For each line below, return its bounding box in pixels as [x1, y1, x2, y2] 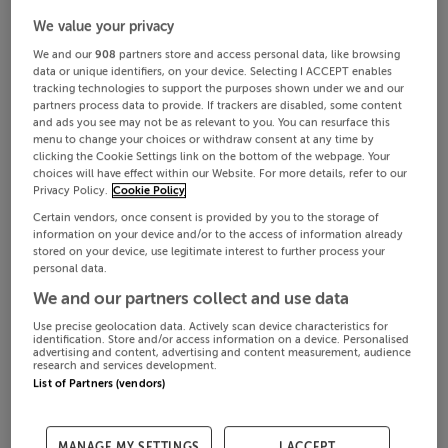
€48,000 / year [29, 235, 162, 258]
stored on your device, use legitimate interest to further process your [33, 244, 386, 258]
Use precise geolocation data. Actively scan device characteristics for [33, 319, 389, 333]
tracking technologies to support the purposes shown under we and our [33, 81, 405, 95]
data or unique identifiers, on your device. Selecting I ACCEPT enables [33, 64, 393, 78]
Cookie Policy [113, 183, 186, 197]
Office [53, 297, 98, 316]
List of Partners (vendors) [33, 376, 166, 390]
